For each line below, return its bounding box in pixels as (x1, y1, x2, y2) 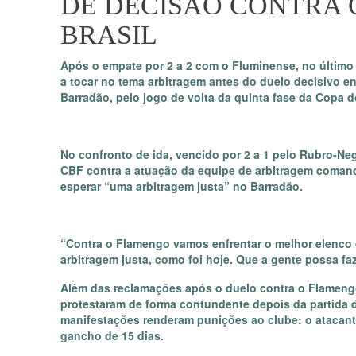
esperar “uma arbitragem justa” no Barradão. (60, 178, 303, 194)
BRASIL (60, 20, 157, 49)
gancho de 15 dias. (60, 327, 164, 343)
